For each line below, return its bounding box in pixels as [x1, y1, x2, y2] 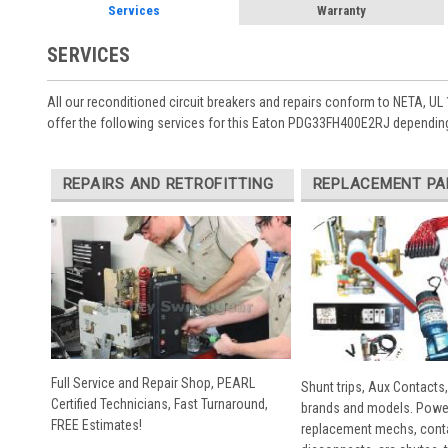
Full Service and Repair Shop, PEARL [50, 375, 255, 392]
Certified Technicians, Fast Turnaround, [50, 396, 268, 413]
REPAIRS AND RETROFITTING [62, 174, 274, 193]
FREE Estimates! [50, 417, 142, 434]
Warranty [316, 3, 366, 18]
